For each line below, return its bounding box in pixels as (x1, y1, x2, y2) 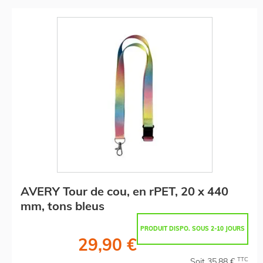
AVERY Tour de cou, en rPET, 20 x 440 (21, 183, 228, 198)
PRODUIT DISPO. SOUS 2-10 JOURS (140, 224, 245, 232)
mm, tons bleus (21, 198, 104, 213)
